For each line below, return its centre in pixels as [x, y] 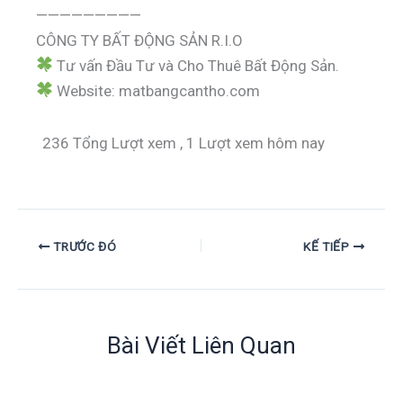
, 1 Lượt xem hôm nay [252, 143]
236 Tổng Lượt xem [109, 143]
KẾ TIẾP [328, 246]
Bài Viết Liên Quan [201, 346]
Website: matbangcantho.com [157, 90]
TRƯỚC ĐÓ [83, 246]
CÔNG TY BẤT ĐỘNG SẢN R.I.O [139, 40]
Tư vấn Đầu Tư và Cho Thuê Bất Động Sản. [197, 65]
